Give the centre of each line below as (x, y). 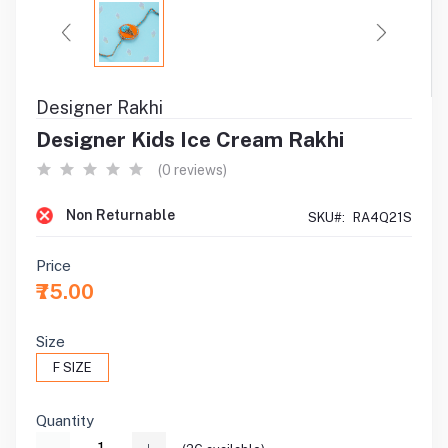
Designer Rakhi (99, 107)
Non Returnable (120, 215)
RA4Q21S (382, 217)
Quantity (65, 420)
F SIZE (72, 367)
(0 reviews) (192, 170)
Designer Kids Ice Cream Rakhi (190, 139)
